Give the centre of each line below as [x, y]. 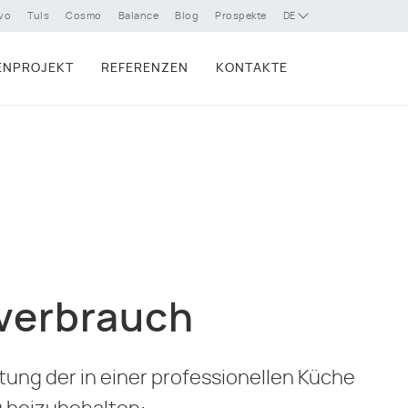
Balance [138, 16]
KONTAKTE [252, 68]
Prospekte [241, 16]
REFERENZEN [145, 68]
